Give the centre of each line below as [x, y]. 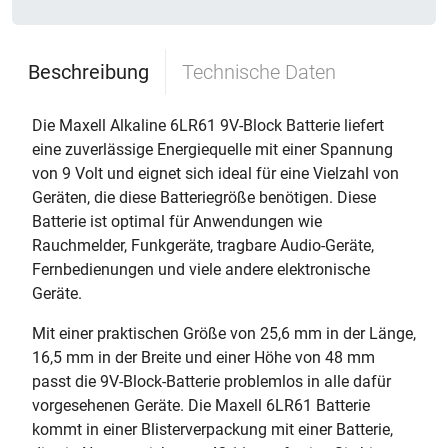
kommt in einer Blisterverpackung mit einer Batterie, [212, 429]
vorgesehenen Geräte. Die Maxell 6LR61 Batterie [201, 405]
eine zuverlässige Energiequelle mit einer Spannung [212, 149]
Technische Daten [259, 72]
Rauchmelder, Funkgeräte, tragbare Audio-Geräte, [203, 245]
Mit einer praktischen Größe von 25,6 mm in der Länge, [224, 333]
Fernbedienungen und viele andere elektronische [201, 269]
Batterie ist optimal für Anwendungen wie [177, 221]
